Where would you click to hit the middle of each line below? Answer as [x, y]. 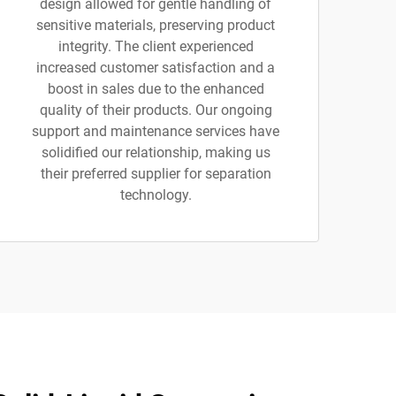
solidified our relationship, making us [156, 152]
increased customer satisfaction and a [156, 68]
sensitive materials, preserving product [156, 25]
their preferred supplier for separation [156, 174]
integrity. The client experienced [156, 46]
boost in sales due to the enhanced [156, 89]
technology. [156, 195]
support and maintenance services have [156, 131]
